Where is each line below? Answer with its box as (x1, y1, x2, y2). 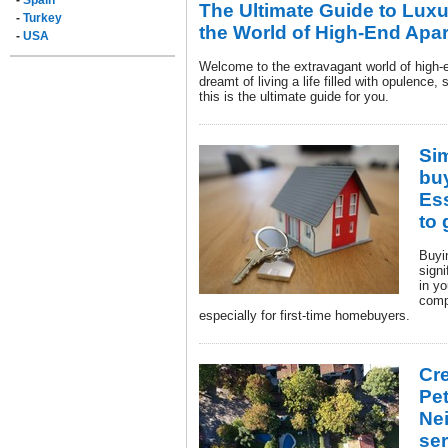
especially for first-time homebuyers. (199, 308, 410, 323)
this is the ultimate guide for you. (199, 89, 389, 104)
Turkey (23, 11, 62, 25)
